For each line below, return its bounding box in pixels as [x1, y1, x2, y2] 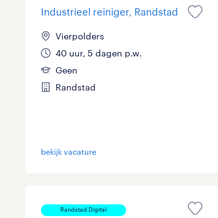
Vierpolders [55, 31, 104, 42]
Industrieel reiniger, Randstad [41, 6, 178, 18]
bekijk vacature [41, 147, 96, 157]
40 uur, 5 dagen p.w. [55, 48, 142, 59]
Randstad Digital [60, 206, 107, 213]
